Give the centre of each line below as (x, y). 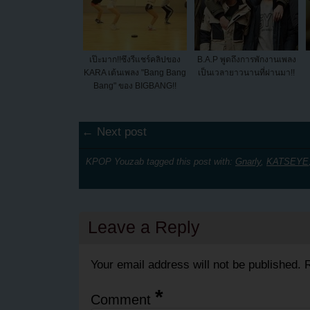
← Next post (115, 132)
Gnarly (248, 161)
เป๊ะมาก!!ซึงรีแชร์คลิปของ (135, 60)
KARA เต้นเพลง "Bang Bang (135, 73)
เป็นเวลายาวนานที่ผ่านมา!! (246, 73)
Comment (122, 299)
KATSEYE (288, 161)
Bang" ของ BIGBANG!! (135, 86)
